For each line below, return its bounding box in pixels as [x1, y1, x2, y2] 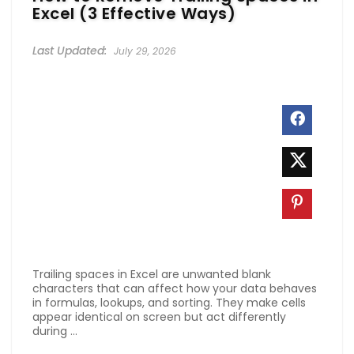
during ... [32, 322, 77, 339]
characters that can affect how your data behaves [32, 280, 317, 296]
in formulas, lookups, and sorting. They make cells [32, 294, 306, 311]
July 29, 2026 [111, 44, 176, 58]
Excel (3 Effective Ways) [32, 2, 235, 24]
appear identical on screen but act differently [32, 308, 286, 325]
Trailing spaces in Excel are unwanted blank [32, 265, 271, 282]
